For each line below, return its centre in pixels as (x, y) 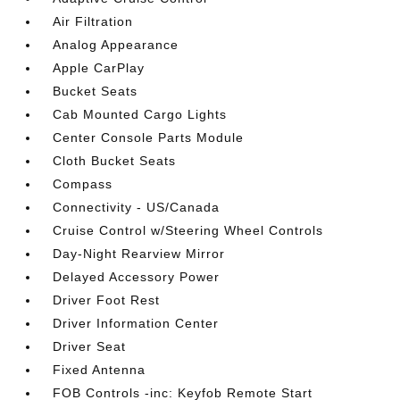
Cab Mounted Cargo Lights (140, 114)
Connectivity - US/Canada (137, 207)
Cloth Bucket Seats (115, 161)
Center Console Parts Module (149, 137)
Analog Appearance (116, 45)
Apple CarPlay (99, 68)
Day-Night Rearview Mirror (139, 254)
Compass (83, 184)
